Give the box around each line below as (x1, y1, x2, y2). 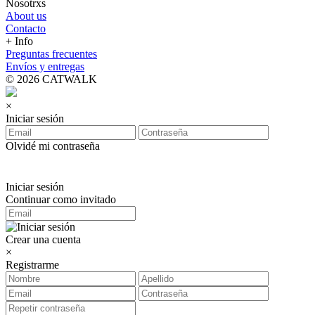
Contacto (6, 22, 46, 34)
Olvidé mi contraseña (6, 139, 100, 152)
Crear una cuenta (6, 233, 81, 245)
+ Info (6, 34, 33, 47)
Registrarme (6, 258, 59, 271)
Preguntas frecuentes (6, 47, 97, 60)
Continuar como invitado (6, 193, 116, 205)
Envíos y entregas (6, 60, 84, 72)
